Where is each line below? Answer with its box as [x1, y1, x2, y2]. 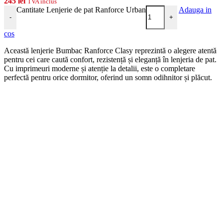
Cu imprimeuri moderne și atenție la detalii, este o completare [4, 64, 195, 73]
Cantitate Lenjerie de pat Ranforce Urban [16, 5, 146, 14]
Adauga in [179, 5, 212, 14]
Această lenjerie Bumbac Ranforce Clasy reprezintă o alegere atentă [4, 46, 217, 55]
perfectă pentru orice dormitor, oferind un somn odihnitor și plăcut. [4, 73, 212, 82]
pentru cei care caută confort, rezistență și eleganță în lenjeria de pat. [4, 55, 217, 64]
